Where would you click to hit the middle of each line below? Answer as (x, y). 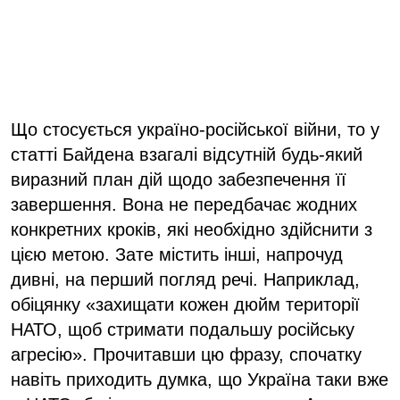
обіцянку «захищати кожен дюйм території (185, 304)
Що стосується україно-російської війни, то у (195, 129)
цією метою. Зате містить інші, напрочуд (177, 254)
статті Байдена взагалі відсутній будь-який (187, 154)
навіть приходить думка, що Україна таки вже (200, 379)
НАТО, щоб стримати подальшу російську (183, 329)
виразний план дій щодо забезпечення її (179, 179)
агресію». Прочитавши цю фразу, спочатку (186, 354)
